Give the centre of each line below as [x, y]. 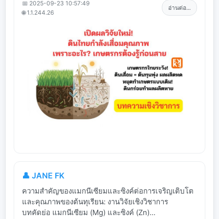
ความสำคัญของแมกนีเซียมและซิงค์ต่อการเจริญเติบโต [108, 191]
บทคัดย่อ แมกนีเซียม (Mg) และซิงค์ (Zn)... [89, 212]
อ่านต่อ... [179, 8]
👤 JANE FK [43, 175]
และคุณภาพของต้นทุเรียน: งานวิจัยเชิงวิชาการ [95, 201]
